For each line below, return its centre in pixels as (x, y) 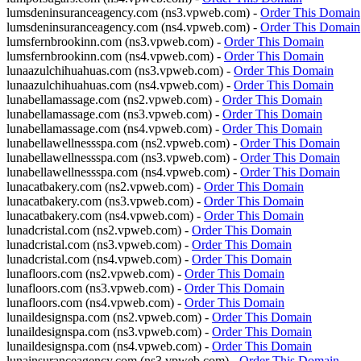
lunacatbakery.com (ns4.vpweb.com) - (105, 216)
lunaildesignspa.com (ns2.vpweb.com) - (109, 317)
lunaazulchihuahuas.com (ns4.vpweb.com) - (120, 85)
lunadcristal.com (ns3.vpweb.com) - (99, 245)
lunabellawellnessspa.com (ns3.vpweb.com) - (123, 158)
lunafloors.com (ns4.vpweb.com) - (95, 303)
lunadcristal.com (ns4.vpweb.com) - (99, 259)
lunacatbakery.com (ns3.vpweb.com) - (105, 201)
